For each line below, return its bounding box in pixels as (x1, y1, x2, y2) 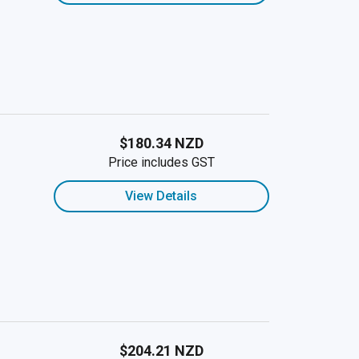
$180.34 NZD (119, 135, 204, 151)
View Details (125, 188, 198, 204)
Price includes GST (107, 155, 215, 170)
